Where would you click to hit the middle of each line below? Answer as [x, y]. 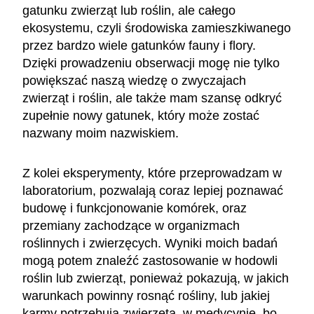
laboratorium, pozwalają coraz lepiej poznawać [153, 190]
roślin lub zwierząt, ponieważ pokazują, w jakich [156, 278]
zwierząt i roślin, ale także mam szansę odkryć [152, 98]
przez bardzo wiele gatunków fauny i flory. [139, 45]
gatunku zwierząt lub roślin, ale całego [129, 10]
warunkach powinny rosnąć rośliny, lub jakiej [146, 295]
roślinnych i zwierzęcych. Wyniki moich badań [150, 243]
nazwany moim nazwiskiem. [102, 133]
